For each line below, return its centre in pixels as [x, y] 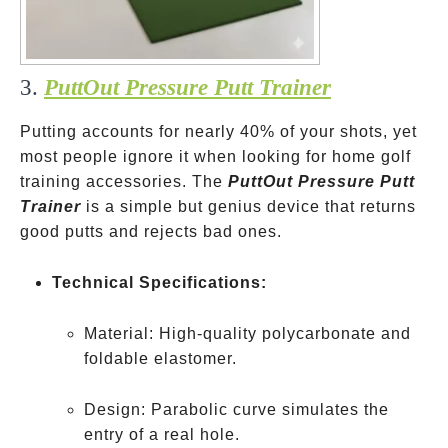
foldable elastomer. [160, 358]
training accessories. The [124, 181]
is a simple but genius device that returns [248, 206]
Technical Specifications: [159, 282]
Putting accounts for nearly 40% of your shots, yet [218, 131]
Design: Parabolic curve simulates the [236, 409]
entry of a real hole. [162, 434]
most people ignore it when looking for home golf [215, 156]
